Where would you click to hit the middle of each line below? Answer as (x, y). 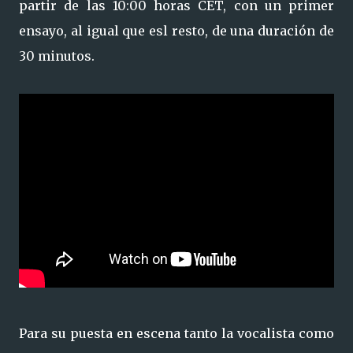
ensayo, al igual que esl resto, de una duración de (176, 31)
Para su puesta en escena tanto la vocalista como (176, 333)
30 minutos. (57, 56)
